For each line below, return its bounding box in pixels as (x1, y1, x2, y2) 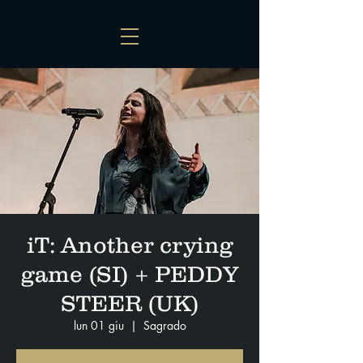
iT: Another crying (26, 232, 233, 258)
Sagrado (143, 318, 186, 333)
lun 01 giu (73, 318, 124, 333)
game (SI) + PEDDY (21, 261, 238, 287)
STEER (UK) (60, 290, 199, 316)
